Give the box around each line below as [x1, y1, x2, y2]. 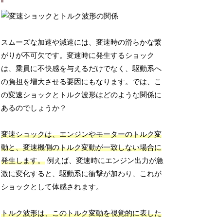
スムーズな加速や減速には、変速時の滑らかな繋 [1, 38, 162, 47]
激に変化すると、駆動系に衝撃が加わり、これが [1, 170, 162, 178]
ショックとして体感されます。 [1, 183, 104, 191]
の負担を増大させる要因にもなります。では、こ [1, 78, 162, 86]
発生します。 [1, 157, 45, 165]
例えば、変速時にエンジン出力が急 [45, 157, 164, 165]
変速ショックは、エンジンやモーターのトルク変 [1, 130, 162, 139]
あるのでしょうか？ [1, 104, 67, 112]
